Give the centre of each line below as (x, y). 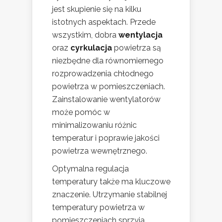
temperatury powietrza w (98, 208)
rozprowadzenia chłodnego (103, 74)
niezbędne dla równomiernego (108, 61)
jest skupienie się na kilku (97, 9)
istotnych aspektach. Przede (104, 22)
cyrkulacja (91, 48)
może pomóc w (81, 112)
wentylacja (140, 35)
